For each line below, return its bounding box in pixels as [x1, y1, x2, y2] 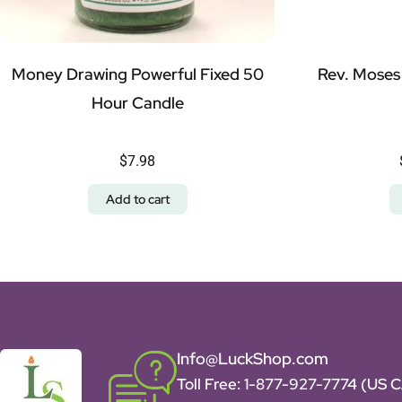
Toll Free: [177, 374, 244, 395]
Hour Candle [91, 92, 184, 114]
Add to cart [105, 191, 170, 208]
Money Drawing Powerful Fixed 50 [11, 64, 264, 85]
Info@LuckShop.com [177, 348, 328, 370]
